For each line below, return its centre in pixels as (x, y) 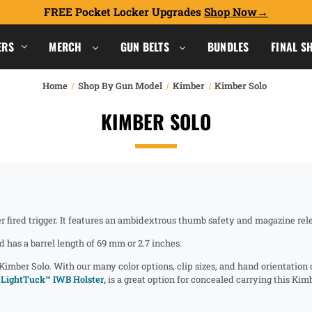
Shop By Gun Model (120, 86)
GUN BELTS (146, 46)
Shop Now (231, 12)
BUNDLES (228, 46)
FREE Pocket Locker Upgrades (124, 12)
